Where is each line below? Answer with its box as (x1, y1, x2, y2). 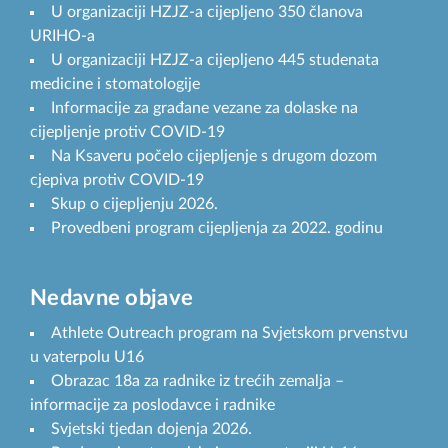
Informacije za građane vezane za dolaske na (51, 100, 358, 117)
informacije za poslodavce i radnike (30, 397, 275, 414)
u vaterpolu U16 (30, 349, 144, 366)
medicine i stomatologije (30, 76, 200, 93)
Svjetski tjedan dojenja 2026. (51, 421, 252, 438)
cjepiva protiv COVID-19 (30, 172, 204, 189)
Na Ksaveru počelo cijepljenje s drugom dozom (51, 148, 377, 165)
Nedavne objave (30, 287, 194, 310)
